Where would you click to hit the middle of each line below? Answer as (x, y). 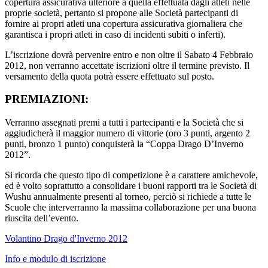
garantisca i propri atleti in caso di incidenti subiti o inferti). (115, 34)
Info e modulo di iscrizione (55, 258)
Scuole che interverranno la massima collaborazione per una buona (130, 207)
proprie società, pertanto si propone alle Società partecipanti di (121, 13)
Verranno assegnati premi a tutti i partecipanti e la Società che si (124, 122)
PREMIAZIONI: (47, 99)
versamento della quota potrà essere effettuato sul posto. (109, 76)
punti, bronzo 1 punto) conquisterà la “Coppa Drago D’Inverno (124, 144)
